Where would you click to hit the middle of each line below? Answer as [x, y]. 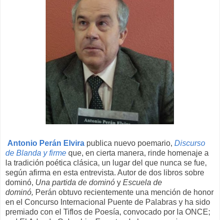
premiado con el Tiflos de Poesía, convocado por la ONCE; [108, 212]
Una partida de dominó [75, 183]
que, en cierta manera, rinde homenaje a [138, 153]
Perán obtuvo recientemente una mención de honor [124, 192]
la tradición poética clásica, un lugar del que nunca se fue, [106, 163]
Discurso [190, 143]
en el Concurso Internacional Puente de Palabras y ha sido [109, 202]
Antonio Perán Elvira [47, 143]
